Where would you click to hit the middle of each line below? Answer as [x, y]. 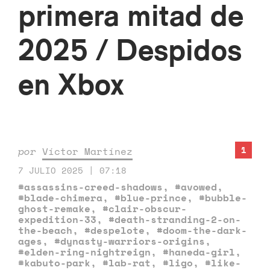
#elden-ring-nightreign [84, 252]
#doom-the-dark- [202, 231]
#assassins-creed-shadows [90, 187]
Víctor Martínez [87, 152]
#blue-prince [151, 198]
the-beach [45, 231]
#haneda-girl [199, 252]
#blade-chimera [60, 198]
